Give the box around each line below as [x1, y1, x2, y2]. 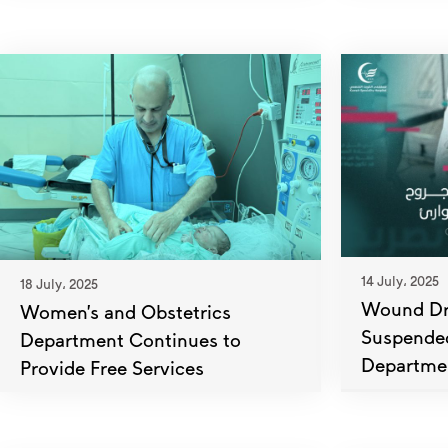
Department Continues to [20, 327, 241, 351]
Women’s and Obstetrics [20, 299, 231, 323]
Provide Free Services [20, 355, 204, 379]
